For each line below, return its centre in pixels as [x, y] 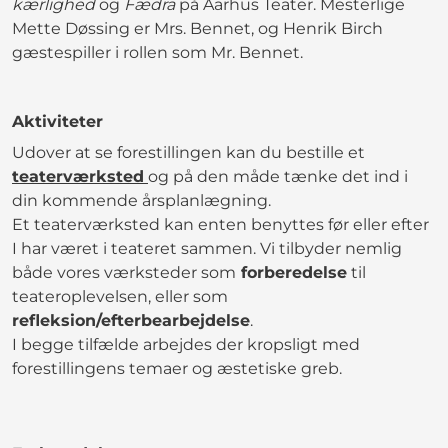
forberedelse [291, 272]
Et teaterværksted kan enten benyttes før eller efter [220, 224]
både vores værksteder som [124, 272]
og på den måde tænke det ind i [278, 176]
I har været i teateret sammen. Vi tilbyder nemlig [207, 248]
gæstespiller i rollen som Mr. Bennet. [157, 52]
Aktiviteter [57, 121]
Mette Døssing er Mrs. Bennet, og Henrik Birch [197, 28]
